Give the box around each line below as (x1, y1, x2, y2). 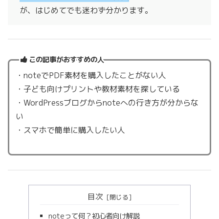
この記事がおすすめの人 (29, 55, 105, 65)
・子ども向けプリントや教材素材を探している (15, 83, 180, 94)
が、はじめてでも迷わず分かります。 (20, 4, 153, 16)
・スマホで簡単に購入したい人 (15, 124, 125, 135)
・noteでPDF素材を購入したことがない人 (15, 69, 166, 81)
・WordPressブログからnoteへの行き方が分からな (15, 97, 198, 108)
